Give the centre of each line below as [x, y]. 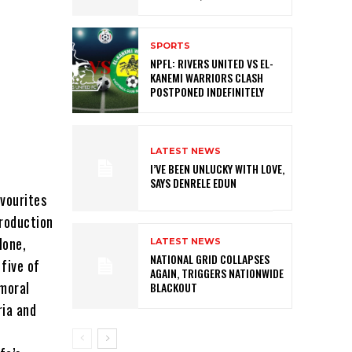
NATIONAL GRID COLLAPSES [210, 258]
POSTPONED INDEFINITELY [207, 92]
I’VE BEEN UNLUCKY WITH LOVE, [217, 168]
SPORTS [170, 46]
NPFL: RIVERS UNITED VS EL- [212, 64]
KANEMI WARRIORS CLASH [207, 78]
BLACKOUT [174, 287]
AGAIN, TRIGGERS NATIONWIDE [217, 273]
